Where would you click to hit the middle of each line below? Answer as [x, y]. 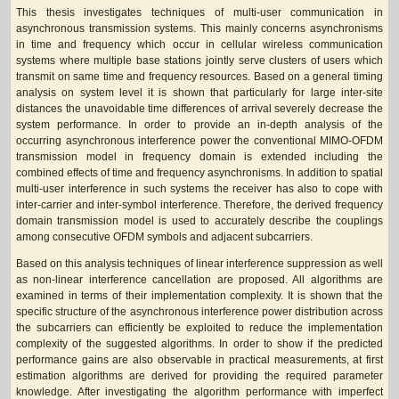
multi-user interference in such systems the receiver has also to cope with [199, 188]
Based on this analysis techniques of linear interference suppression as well [199, 263]
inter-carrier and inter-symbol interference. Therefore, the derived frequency [199, 204]
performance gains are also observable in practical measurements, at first [199, 359]
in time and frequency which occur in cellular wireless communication [199, 44]
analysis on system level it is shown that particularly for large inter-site [199, 92]
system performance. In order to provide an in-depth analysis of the [199, 124]
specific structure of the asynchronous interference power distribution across [199, 311]
